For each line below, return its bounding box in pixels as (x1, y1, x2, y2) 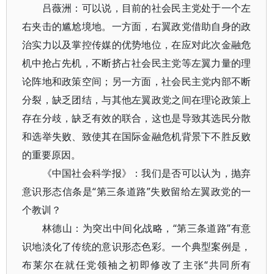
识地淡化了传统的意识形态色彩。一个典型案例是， (22, 240, 251, 253)
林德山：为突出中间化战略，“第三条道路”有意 (22, 221, 251, 235)
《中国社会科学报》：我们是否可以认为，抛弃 (22, 166, 251, 180)
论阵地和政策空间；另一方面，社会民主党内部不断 (22, 75, 251, 88)
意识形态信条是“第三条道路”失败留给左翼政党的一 (22, 185, 251, 198)
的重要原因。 (22, 148, 81, 161)
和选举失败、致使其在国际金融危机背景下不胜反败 (22, 130, 251, 143)
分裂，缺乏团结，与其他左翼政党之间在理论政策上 (22, 93, 251, 106)
